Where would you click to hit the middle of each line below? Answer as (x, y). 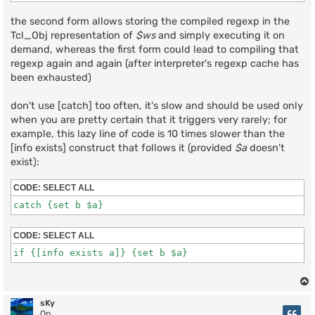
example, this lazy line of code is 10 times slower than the (148, 134)
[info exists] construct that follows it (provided (123, 148)
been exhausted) (51, 77)
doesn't (266, 148)
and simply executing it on (220, 35)
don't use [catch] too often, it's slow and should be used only (157, 105)
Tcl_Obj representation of (73, 35)
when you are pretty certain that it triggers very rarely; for (149, 120)
